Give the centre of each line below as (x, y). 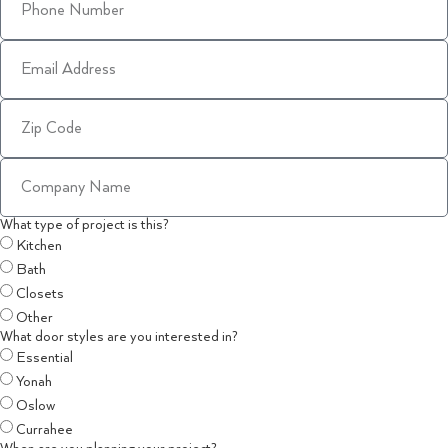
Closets (40, 294)
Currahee (44, 430)
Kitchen (39, 246)
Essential (44, 358)
